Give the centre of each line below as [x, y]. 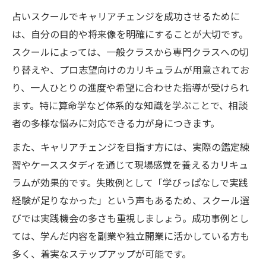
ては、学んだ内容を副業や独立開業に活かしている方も [131, 236]
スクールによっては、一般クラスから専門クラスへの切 [130, 52]
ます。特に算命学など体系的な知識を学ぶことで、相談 [130, 106]
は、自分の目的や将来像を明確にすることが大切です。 [130, 34]
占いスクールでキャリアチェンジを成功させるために [126, 17]
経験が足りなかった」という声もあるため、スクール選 [131, 201]
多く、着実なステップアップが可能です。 [102, 254]
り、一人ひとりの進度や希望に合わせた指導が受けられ [130, 88]
